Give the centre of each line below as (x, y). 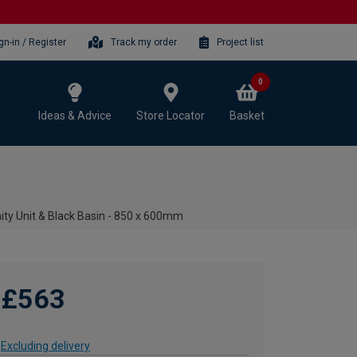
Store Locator (171, 115)
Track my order (144, 42)
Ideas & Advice (75, 115)
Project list (240, 42)
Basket (247, 115)
